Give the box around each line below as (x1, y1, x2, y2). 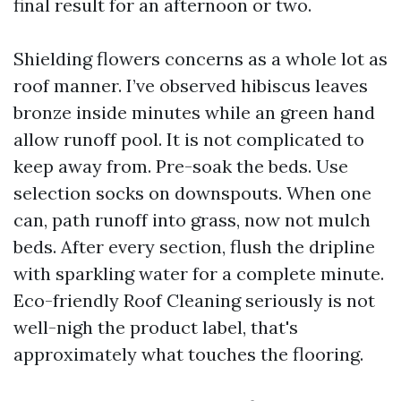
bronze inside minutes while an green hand (13, 101, 375, 124)
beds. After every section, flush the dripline (13, 235, 375, 258)
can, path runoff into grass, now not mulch (13, 209, 371, 231)
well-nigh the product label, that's (13, 316, 298, 338)
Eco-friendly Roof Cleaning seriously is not (13, 289, 375, 311)
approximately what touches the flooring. (13, 343, 363, 365)
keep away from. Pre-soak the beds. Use (13, 155, 348, 177)
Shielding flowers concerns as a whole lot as (13, 47, 388, 70)
